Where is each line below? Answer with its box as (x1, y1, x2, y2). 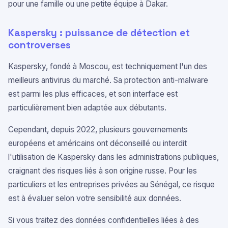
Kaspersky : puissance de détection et (8, 26, 190, 39)
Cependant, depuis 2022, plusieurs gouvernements (8, 125, 188, 134)
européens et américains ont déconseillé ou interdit (8, 138, 187, 148)
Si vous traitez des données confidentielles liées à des (8, 215, 199, 225)
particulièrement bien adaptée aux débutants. (8, 103, 166, 112)
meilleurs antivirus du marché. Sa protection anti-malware (8, 75, 208, 85)
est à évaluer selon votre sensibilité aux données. (8, 193, 181, 203)
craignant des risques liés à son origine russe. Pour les (8, 166, 197, 176)
